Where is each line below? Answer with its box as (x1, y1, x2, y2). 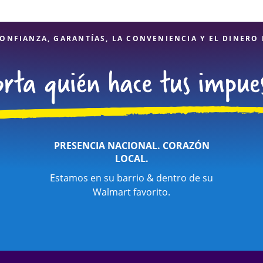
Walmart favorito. (93, 186, 170, 198)
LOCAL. (114, 152, 149, 165)
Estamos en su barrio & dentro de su (50, 171, 213, 184)
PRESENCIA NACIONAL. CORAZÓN (53, 139, 210, 152)
